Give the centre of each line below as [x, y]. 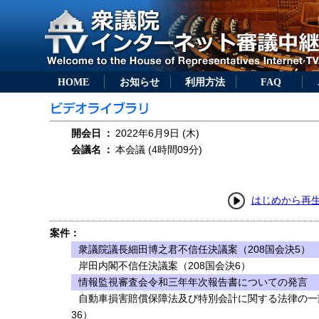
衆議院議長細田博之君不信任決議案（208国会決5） [194, 249]
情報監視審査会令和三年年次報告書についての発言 [193, 282]
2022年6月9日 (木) [157, 133]
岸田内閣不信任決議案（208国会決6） [164, 266]
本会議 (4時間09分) [159, 150]
